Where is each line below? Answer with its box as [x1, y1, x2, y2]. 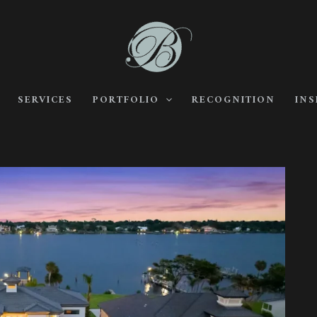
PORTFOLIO [92, 91, 159, 109]
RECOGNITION [191, 91, 275, 109]
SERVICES [17, 91, 73, 109]
